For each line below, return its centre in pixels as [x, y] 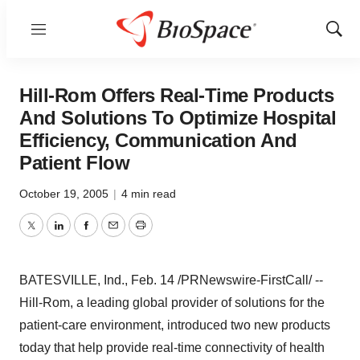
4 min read [149, 194]
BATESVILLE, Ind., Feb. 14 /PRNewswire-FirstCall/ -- [171, 280]
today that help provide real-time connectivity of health [172, 348]
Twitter [49, 235]
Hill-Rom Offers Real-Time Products [176, 95]
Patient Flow [74, 163]
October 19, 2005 [65, 194]
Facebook [113, 235]
